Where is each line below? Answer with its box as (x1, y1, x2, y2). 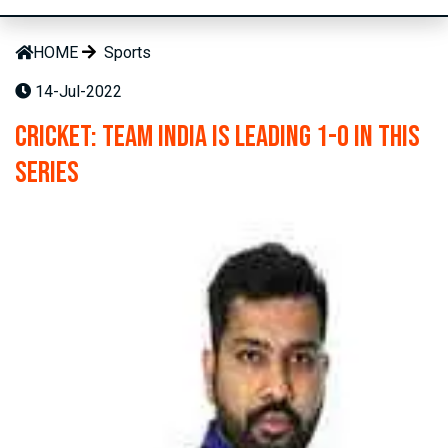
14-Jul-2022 (31, 82, 122, 102)
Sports (104, 43, 151, 63)
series (15, 155, 79, 192)
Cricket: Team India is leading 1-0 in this (15, 119, 420, 156)
